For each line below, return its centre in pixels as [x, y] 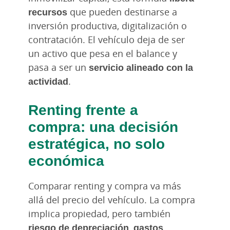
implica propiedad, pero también [99, 213]
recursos [48, 12]
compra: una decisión [103, 126]
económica [66, 160]
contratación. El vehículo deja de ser [107, 39]
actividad [48, 81]
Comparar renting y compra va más [105, 186]
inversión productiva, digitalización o [108, 25]
